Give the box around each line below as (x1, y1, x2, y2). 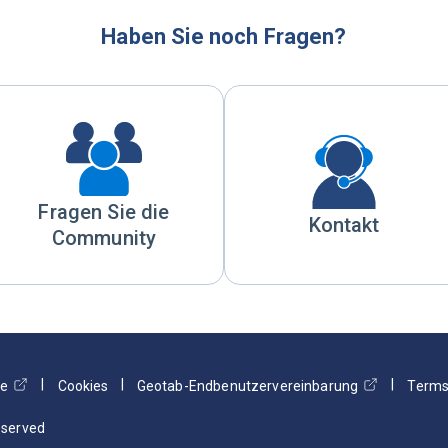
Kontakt (309, 213, 379, 237)
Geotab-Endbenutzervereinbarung (136, 378, 359, 394)
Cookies (57, 378, 108, 394)
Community (51, 226, 157, 250)
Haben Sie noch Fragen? (101, 24, 347, 49)
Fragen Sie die (38, 200, 170, 224)
